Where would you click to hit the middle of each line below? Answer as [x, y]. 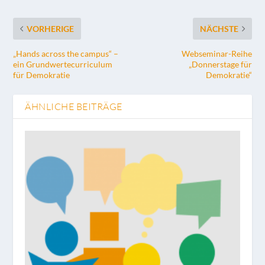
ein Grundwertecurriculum [63, 64]
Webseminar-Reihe [216, 53]
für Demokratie [42, 75]
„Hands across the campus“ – [66, 53]
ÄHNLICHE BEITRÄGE [74, 106]
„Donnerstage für [220, 64]
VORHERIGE [51, 28]
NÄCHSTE [219, 28]
